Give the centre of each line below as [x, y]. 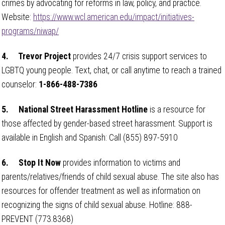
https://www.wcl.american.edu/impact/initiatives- [114, 17]
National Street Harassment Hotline [83, 109]
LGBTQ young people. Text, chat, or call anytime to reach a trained [111, 70]
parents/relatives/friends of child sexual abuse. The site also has [110, 177]
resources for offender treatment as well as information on [101, 191]
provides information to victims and [121, 162]
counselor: [20, 84]
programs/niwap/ [30, 31]
